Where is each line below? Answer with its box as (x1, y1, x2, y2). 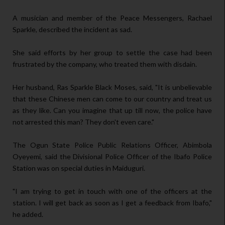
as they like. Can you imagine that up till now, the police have (13, 106, 212, 115)
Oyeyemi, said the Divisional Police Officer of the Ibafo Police (13, 152, 212, 161)
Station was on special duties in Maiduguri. (13, 164, 145, 173)
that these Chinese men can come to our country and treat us (13, 94, 212, 103)
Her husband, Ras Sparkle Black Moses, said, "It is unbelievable (13, 83, 212, 92)
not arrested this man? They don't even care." (13, 118, 154, 127)
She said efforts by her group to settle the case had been (13, 48, 212, 57)
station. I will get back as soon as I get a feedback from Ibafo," (13, 198, 212, 207)
